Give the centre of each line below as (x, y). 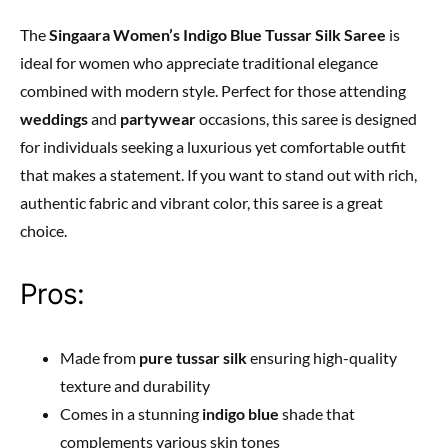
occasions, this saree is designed (306, 119)
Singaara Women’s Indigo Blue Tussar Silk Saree (217, 35)
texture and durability (135, 386)
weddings (54, 119)
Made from (99, 358)
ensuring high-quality (322, 358)
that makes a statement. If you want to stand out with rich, (218, 175)
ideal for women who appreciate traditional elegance (199, 63)
